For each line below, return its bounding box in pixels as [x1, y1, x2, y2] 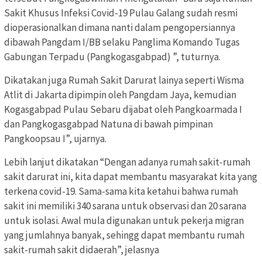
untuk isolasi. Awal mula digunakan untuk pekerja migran [4, 214, 244, 227]
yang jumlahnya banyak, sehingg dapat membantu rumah [4, 229, 244, 242]
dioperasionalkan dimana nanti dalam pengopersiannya [4, 21, 235, 35]
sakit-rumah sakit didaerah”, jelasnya [4, 243, 159, 257]
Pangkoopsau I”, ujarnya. [4, 132, 106, 146]
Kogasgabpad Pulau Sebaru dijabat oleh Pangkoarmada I [4, 103, 242, 116]
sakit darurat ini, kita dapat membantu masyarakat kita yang [4, 170, 257, 184]
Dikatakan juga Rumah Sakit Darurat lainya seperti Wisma [4, 74, 244, 87]
